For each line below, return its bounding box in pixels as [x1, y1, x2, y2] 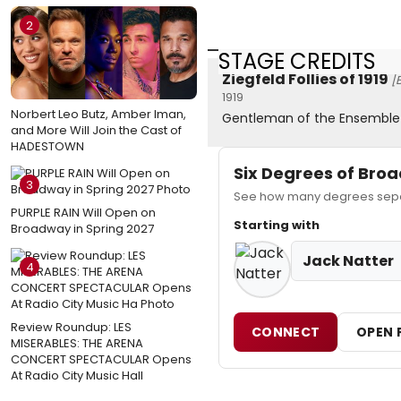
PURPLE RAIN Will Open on [11, 203, 156, 221]
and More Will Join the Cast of [11, 121, 182, 139]
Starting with [234, 217, 320, 235]
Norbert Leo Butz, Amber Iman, [11, 105, 186, 123]
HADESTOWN [11, 137, 84, 155]
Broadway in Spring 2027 [11, 219, 154, 237]
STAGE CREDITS [218, 46, 376, 76]
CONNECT [252, 323, 320, 342]
